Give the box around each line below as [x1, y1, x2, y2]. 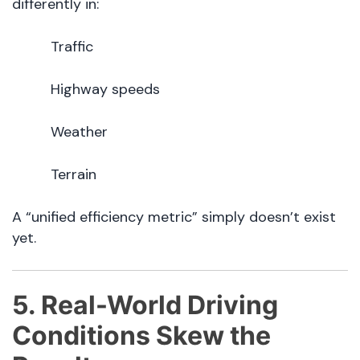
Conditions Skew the [12, 320, 271, 352]
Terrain [51, 165, 96, 185]
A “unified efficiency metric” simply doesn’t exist [12, 207, 336, 227]
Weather [51, 122, 108, 142]
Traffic [51, 37, 93, 57]
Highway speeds [51, 80, 160, 100]
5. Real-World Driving [12, 289, 278, 321]
